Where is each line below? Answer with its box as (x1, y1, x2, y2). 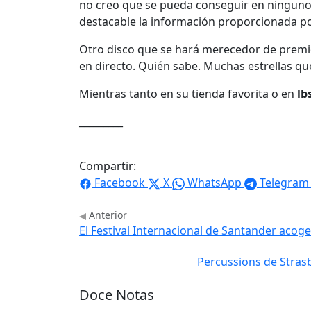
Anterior (86, 208, 127, 222)
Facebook (94, 175, 145, 191)
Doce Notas (79, 285, 154, 305)
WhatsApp (187, 175, 242, 191)
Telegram (260, 175, 309, 191)
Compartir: (79, 158, 136, 174)
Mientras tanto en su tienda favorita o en (79, 86, 297, 102)
